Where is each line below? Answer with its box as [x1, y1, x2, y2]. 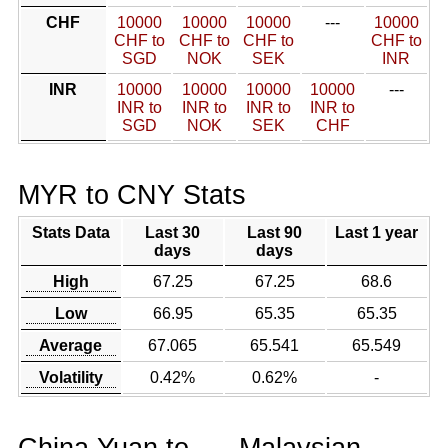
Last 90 [247, 224, 303, 241]
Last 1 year [335, 224, 419, 241]
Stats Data [31, 224, 110, 241]
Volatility [38, 369, 103, 386]
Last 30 [145, 224, 201, 241]
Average [39, 337, 103, 354]
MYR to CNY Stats [17, 179, 246, 210]
